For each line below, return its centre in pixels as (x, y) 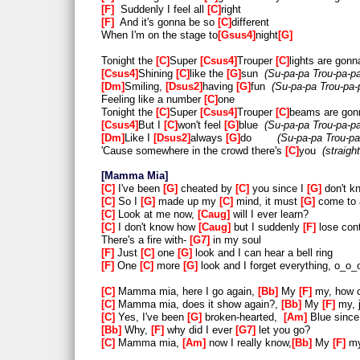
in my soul (235, 240)
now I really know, (249, 342)
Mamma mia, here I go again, (186, 291)
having (219, 86)
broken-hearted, (243, 317)
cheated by (207, 189)
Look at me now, (156, 215)
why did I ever (200, 329)
